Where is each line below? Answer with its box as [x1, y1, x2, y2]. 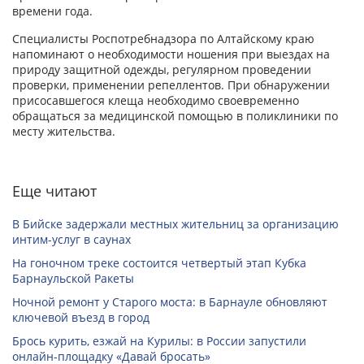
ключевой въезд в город [12, 310, 149, 326]
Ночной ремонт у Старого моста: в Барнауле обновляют [12, 294, 327, 310]
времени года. [12, 3, 93, 19]
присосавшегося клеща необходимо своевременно [12, 93, 299, 109]
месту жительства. [12, 123, 115, 140]
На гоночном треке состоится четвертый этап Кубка [12, 255, 306, 271]
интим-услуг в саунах [12, 232, 131, 248]
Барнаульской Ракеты [12, 271, 134, 287]
